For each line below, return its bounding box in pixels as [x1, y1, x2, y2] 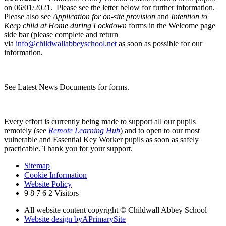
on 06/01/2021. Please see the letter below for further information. [4, 3, 217, 12]
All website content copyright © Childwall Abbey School [24, 206, 207, 215]
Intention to [171, 12, 207, 21]
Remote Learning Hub [48, 126, 120, 135]
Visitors [54, 189, 79, 198]
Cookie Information [24, 171, 87, 180]
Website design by [24, 215, 82, 224]
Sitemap [24, 161, 50, 171]
